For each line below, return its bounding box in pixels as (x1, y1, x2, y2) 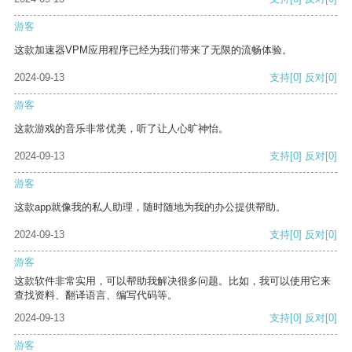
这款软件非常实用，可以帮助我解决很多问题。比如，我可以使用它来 (14, 275, 331, 288)
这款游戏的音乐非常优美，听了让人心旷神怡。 (14, 123, 229, 135)
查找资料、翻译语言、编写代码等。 (14, 289, 178, 302)
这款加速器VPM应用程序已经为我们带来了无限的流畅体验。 (14, 44, 292, 57)
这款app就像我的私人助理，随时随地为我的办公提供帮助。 (14, 201, 286, 214)
